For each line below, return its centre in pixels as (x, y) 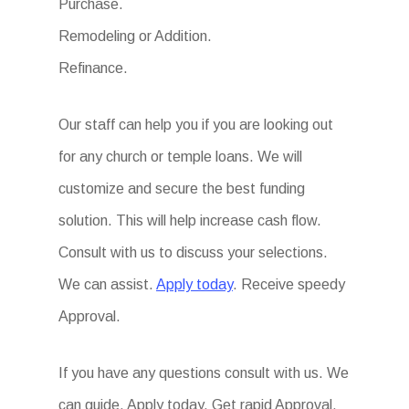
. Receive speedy (289, 284)
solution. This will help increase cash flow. (190, 220)
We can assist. (107, 284)
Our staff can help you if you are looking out (196, 125)
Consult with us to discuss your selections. (193, 252)
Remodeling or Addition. (135, 36)
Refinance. (93, 68)
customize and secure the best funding (182, 189)
